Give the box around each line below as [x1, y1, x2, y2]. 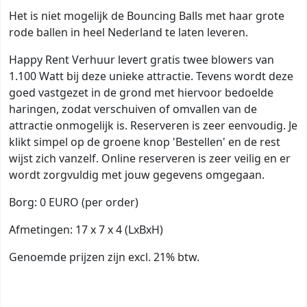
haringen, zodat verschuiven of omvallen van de [9, 101, 257, 116]
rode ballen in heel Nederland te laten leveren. [9, 24, 251, 40]
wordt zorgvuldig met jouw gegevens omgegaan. [9, 167, 267, 182]
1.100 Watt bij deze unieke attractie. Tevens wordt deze [9, 68, 293, 84]
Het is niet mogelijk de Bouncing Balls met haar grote [9, 8, 284, 23]
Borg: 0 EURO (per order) [9, 194, 138, 210]
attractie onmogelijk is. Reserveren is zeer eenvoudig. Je [9, 117, 297, 133]
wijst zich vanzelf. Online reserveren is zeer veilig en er [9, 150, 291, 166]
